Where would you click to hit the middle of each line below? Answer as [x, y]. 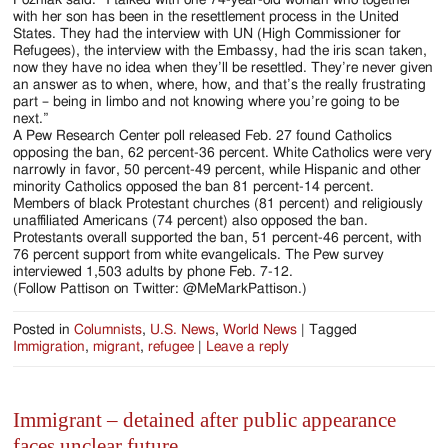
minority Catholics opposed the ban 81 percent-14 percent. [194, 186]
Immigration [49, 346]
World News [260, 329]
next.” [31, 118]
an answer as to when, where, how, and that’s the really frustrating [220, 84]
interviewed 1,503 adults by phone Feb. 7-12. [153, 271]
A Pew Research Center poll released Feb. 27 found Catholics [203, 135]
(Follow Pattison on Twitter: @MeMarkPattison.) [160, 288]
